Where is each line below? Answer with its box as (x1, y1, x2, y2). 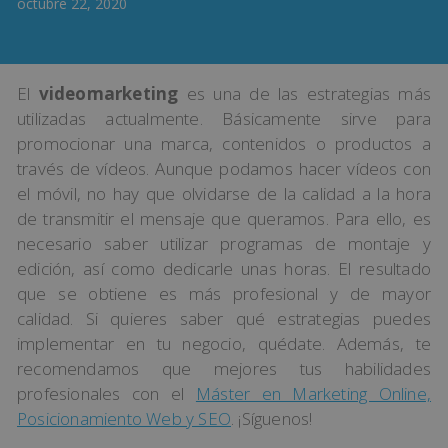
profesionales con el (17, 382, 196, 405)
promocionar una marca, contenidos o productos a (17, 132, 431, 155)
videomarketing (38, 82, 179, 105)
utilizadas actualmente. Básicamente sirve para (17, 107, 431, 130)
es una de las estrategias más (178, 82, 431, 105)
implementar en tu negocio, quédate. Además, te (17, 332, 431, 355)
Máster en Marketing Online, (195, 382, 432, 405)
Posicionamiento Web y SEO (17, 407, 231, 430)
